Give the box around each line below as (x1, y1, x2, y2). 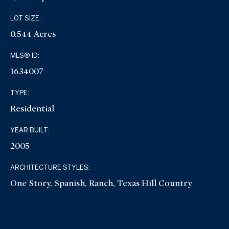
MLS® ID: (10, 52, 40, 60)
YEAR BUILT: (10, 126, 50, 134)
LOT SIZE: (10, 14, 41, 22)
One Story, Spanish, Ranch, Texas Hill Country (10, 178, 193, 189)
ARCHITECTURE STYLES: (10, 164, 90, 172)
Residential (10, 103, 55, 114)
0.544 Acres (10, 29, 56, 40)
